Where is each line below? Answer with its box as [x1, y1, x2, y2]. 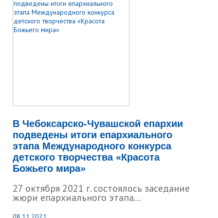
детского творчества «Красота [13, 152, 160, 163]
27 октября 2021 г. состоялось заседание [13, 182, 190, 195]
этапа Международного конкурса [13, 141, 172, 151]
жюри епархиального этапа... [13, 191, 141, 204]
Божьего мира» [13, 163, 86, 174]
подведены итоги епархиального [13, 129, 173, 140]
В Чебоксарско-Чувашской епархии [13, 118, 183, 129]
